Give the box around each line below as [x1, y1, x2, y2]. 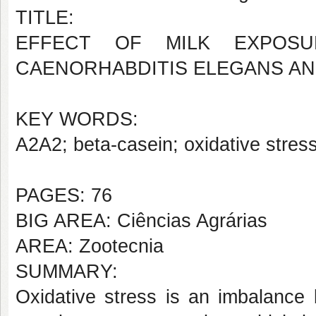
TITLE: [16, 7, 74, 28]
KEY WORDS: [16, 109, 138, 130]
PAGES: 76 [16, 185, 112, 206]
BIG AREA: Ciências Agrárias [16, 210, 267, 231]
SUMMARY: [16, 261, 118, 282]
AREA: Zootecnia [16, 236, 164, 257]
